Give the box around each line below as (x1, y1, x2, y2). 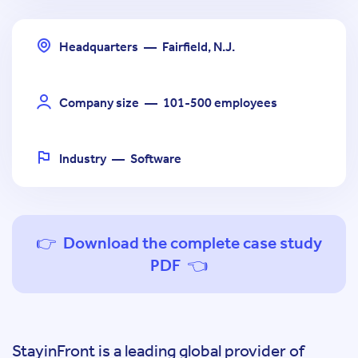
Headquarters (59, 39, 138, 55)
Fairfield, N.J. (162, 39, 235, 55)
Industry (59, 151, 106, 167)
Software (130, 151, 181, 167)
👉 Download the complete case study (36, 233, 322, 253)
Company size (59, 95, 139, 111)
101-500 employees (163, 95, 277, 111)
